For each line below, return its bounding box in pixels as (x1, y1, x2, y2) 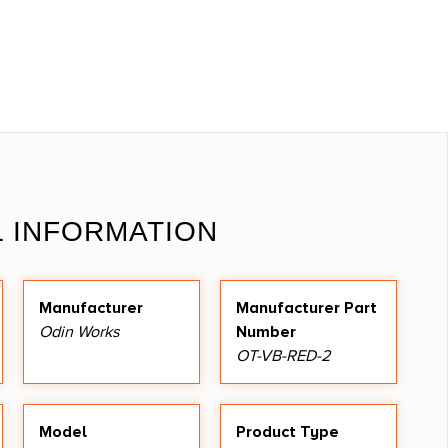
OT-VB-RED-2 (236, 345, 331, 366)
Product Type (236, 421, 339, 442)
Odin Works (39, 321, 120, 342)
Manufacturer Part (236, 297, 377, 318)
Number (236, 321, 296, 342)
